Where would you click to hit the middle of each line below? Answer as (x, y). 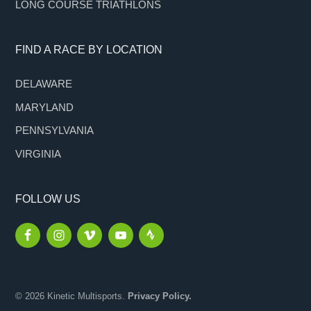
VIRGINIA (39, 153)
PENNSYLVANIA (55, 131)
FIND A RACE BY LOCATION (89, 49)
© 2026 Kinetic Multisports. (72, 296)
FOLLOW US (48, 199)
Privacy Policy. (160, 296)
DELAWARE (44, 83)
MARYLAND (45, 107)
